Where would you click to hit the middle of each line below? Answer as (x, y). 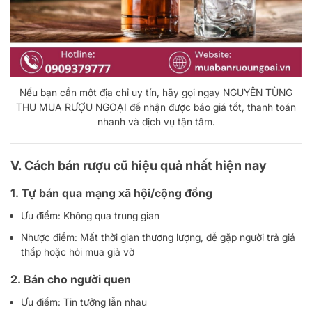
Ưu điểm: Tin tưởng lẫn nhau (84, 302)
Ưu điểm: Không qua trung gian (90, 215)
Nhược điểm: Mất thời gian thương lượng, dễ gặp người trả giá (158, 237)
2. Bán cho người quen (71, 279)
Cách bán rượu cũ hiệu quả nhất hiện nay (146, 165)
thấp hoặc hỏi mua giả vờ (78, 251)
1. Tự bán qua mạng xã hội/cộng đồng (111, 193)
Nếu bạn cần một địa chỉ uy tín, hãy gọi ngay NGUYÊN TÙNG (156, 92)
